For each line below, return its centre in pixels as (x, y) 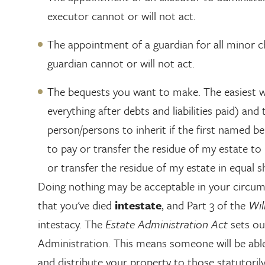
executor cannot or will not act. (122, 16)
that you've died (76, 205)
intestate (138, 205)
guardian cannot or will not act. (121, 63)
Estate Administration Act (167, 224)
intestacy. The (72, 224)
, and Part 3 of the (205, 205)
